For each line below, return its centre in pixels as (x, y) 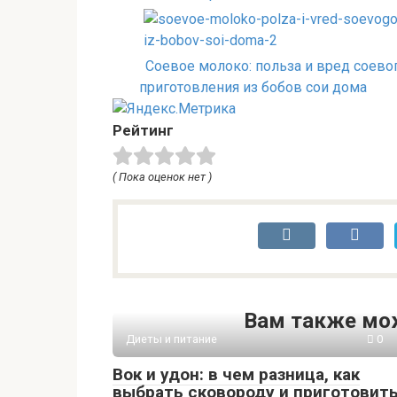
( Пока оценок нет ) (162, 177)
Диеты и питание (171, 339)
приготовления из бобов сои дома (253, 88)
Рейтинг (143, 131)
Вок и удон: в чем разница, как (236, 375)
